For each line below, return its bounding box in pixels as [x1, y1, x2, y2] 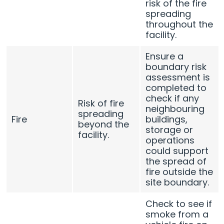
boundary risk [145, 60, 207, 73]
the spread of [145, 154, 207, 167]
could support [145, 144, 209, 157]
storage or [145, 123, 193, 136]
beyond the [78, 117, 129, 130]
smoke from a [145, 207, 209, 220]
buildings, [145, 112, 188, 125]
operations [145, 133, 195, 146]
